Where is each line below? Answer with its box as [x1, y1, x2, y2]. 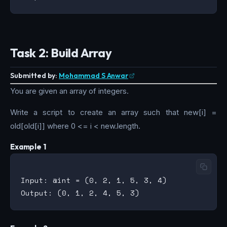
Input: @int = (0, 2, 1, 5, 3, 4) [21, 175, 167, 185]
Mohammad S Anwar [59, 70, 128, 80]
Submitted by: [10, 70, 58, 80]
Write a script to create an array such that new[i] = [10, 107, 217, 117]
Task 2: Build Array [10, 45, 112, 60]
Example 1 [10, 141, 46, 152]
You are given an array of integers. [10, 86, 129, 96]
